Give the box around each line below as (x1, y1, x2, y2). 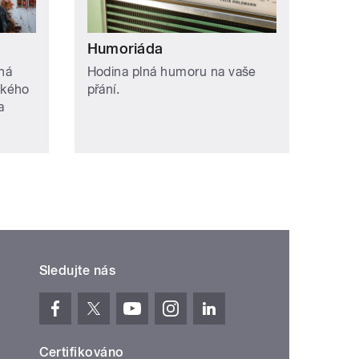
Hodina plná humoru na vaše (87, 63, 256, 79)
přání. (87, 81, 120, 97)
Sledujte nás (38, 262, 116, 278)
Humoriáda (87, 39, 163, 57)
